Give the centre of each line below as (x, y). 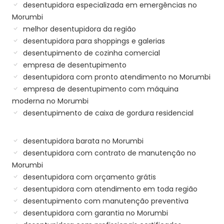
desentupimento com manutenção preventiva (105, 201)
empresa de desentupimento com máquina (100, 89)
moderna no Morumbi (50, 101)
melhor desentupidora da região (78, 29)
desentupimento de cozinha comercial (90, 53)
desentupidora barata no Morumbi (82, 141)
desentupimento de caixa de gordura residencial (107, 113)
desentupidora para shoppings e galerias (93, 41)
